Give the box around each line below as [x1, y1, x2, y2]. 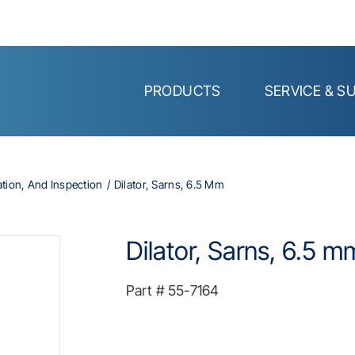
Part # [126, 281, 165, 299]
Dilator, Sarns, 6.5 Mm [113, 177, 225, 191]
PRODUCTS [143, 82, 221, 99]
